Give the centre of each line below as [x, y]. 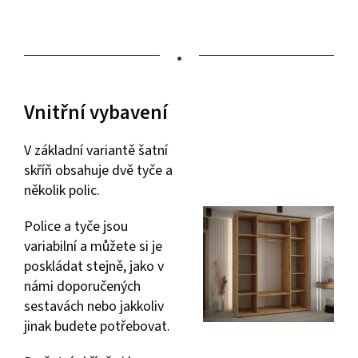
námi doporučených [82, 286]
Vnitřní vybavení [96, 112]
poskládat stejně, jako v [94, 266]
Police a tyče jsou [76, 226]
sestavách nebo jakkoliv [94, 306]
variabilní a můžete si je [93, 246]
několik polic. [62, 190]
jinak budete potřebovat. [99, 326]
